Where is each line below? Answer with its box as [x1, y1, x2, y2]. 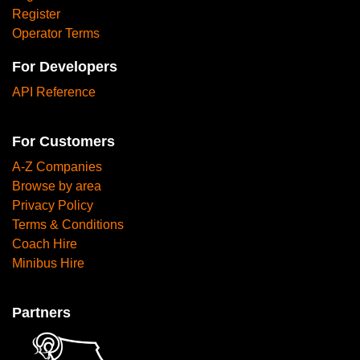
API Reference [12, 85, 96, 100]
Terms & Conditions [12, 218, 124, 232]
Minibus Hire [12, 256, 84, 271]
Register [12, 7, 60, 22]
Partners [12, 305, 71, 321]
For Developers [12, 59, 117, 76]
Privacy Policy [12, 198, 93, 213]
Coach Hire [12, 237, 77, 252]
